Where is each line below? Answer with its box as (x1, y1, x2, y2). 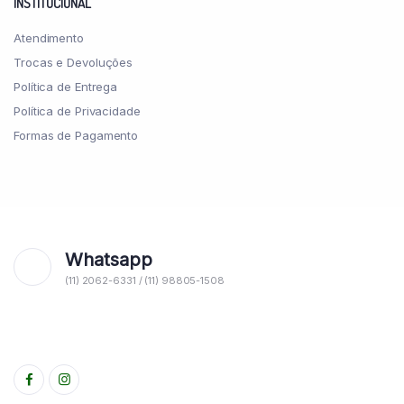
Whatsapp (65, 248, 152, 271)
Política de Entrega (14, 78, 118, 94)
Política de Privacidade (14, 103, 141, 118)
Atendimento (14, 30, 84, 45)
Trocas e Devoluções (14, 54, 133, 69)
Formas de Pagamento (14, 127, 139, 142)
